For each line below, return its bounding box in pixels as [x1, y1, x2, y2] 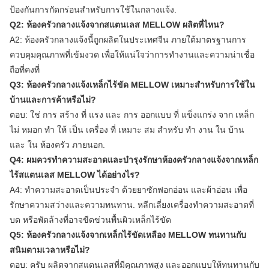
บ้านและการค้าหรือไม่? [10, 95, 96, 104]
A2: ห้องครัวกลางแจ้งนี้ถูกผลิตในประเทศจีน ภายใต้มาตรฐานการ [10, 35, 246, 44]
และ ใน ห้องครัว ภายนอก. [10, 140, 105, 150]
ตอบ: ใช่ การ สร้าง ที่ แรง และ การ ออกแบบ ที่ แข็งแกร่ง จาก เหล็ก [10, 110, 254, 119]
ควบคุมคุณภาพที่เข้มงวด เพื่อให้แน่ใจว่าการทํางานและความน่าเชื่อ [10, 50, 255, 59]
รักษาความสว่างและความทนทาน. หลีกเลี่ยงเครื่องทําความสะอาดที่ [10, 200, 254, 210]
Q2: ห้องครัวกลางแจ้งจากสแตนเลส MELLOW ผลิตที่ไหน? [10, 20, 225, 29]
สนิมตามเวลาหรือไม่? [10, 245, 90, 255]
